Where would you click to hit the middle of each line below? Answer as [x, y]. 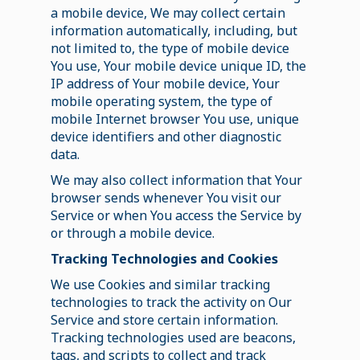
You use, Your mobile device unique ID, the [178, 65]
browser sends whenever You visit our [166, 197]
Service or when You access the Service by [176, 215]
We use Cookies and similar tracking [160, 284]
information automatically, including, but [174, 30]
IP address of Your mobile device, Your [165, 83]
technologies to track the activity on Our [171, 302]
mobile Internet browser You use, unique [174, 119]
